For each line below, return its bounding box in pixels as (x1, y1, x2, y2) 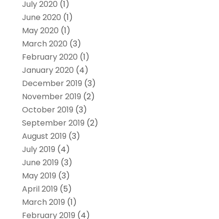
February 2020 (22, 51, 78, 63)
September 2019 (22, 117, 85, 129)
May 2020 (22, 24, 59, 36)
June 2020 (22, 11, 61, 23)
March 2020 (22, 38, 67, 49)
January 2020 (22, 64, 74, 76)
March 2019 (22, 196, 65, 208)
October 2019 (22, 104, 73, 115)
